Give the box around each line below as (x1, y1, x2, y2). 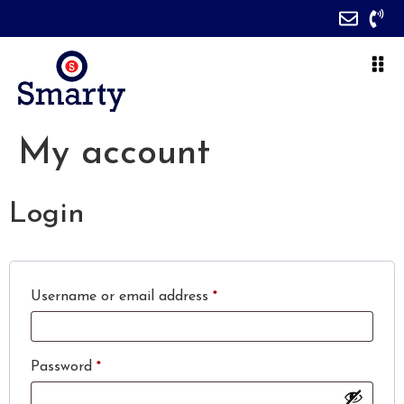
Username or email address (31, 289, 213, 305)
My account (18, 136, 210, 173)
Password (31, 360, 96, 375)
